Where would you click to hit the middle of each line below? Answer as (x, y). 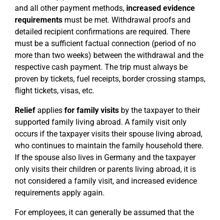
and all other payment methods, (70, 8)
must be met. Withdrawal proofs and (126, 20)
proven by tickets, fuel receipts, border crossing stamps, (110, 79)
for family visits (92, 110)
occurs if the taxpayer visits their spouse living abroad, (109, 134)
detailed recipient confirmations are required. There (102, 32)
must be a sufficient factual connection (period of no (105, 43)
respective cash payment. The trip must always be (101, 67)
